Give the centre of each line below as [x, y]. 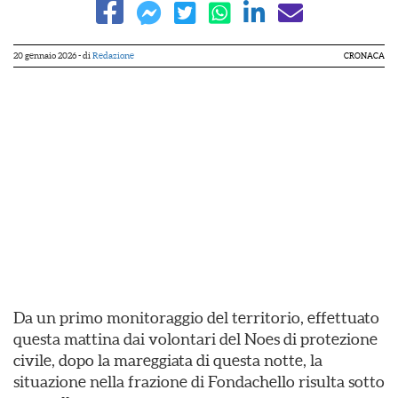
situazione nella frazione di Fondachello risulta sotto [199, 382]
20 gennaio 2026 [45, 56]
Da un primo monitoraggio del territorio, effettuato [196, 318]
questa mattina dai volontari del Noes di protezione [195, 339]
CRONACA [364, 56]
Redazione [113, 56]
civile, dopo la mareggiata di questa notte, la [168, 360]
